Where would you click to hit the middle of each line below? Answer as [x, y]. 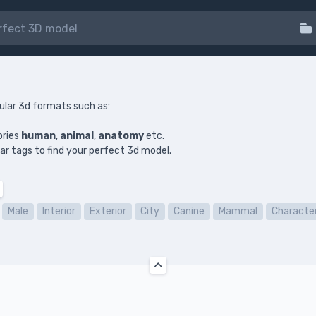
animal [77, 136]
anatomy [121, 136]
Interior [59, 211]
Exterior [108, 211]
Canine [189, 211]
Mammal [238, 211]
